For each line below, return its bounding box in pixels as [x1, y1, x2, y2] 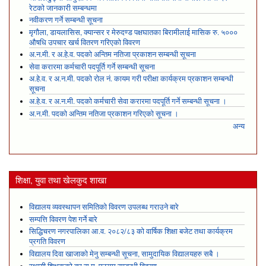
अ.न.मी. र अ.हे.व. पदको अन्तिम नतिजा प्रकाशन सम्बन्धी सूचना [28, 49, 196, 60]
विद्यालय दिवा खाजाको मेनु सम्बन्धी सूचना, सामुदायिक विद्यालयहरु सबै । [28, 248, 220, 259]
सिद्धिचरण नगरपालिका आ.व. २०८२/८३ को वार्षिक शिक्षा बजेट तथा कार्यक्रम [28, 226, 233, 237]
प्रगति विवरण [28, 236, 65, 247]
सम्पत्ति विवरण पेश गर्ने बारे [28, 214, 97, 224]
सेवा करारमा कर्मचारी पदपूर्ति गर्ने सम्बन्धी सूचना [28, 61, 155, 72]
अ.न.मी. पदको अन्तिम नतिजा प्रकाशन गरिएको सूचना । [28, 108, 179, 119]
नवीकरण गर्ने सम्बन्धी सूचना [28, 15, 103, 26]
